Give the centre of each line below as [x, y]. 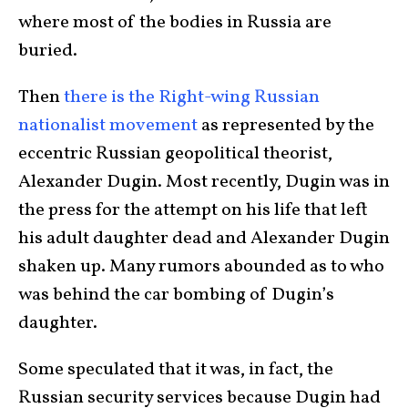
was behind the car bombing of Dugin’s [176, 295]
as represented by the [286, 125]
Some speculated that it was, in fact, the [176, 369]
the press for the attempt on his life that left [193, 210]
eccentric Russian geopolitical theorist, [175, 153]
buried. [50, 51]
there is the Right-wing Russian [192, 97]
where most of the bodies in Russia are [175, 22]
